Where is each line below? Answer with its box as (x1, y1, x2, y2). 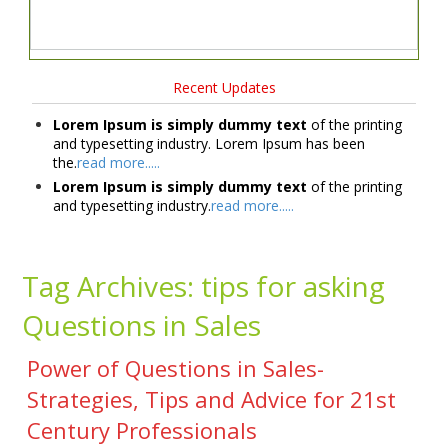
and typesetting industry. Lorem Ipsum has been (53, 134, 366, 153)
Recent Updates (172, 78, 276, 97)
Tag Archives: (22, 266, 202, 305)
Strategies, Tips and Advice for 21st (27, 383, 397, 414)
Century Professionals (27, 414, 258, 445)
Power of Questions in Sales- (27, 352, 325, 383)
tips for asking (201, 266, 386, 305)
